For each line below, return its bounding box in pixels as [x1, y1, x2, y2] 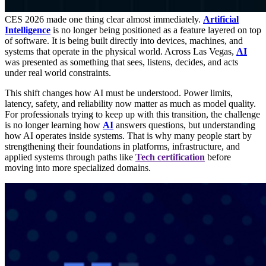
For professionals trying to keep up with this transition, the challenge [5, 109, 260, 120]
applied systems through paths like [5, 152, 133, 163]
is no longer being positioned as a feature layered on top [50, 25, 261, 36]
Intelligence [5, 25, 50, 36]
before [205, 152, 231, 163]
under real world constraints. [5, 68, 111, 78]
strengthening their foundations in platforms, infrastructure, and [5, 141, 240, 152]
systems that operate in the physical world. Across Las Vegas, [5, 46, 236, 57]
